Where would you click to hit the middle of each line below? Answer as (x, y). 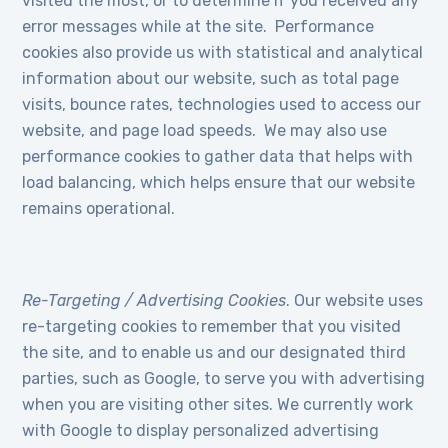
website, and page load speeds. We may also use (205, 130)
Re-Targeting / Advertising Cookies (154, 300)
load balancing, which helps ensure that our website (219, 182)
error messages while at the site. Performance (198, 26)
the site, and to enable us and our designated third (214, 352)
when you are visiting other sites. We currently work (218, 404)
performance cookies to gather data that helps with (218, 156)
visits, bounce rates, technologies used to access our (222, 104)
